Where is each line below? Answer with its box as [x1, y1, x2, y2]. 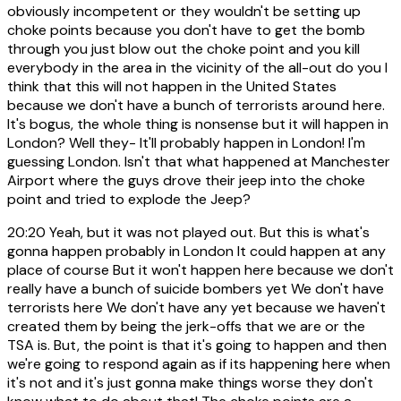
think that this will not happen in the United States [7, 76, 337, 96]
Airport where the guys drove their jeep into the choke [7, 170, 365, 190]
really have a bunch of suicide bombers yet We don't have [7, 278, 384, 298]
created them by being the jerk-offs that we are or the [7, 316, 365, 336]
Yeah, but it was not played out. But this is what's [46, 222, 370, 242]
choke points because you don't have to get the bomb [7, 20, 365, 39]
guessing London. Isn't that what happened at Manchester [7, 151, 390, 171]
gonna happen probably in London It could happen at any [7, 241, 386, 260]
